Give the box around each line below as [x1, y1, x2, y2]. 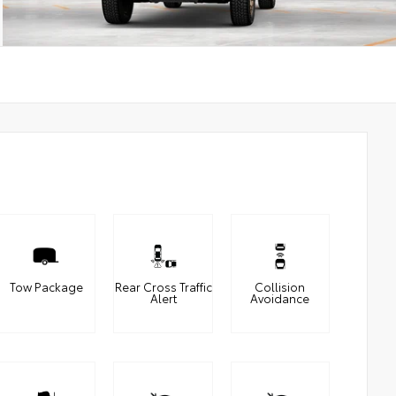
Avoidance [250, 290, 310, 307]
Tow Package [9, 278, 83, 295]
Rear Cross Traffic [114, 278, 212, 295]
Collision [255, 278, 306, 295]
